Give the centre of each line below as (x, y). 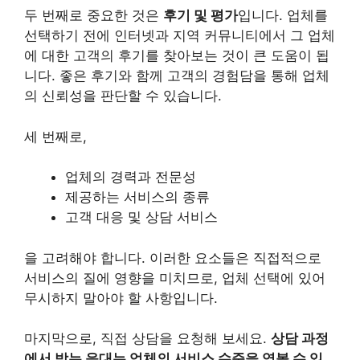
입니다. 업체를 (283, 15)
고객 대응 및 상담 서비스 (141, 217)
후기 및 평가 (200, 15)
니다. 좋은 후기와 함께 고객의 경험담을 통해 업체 (177, 76)
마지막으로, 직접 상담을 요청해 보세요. (147, 338)
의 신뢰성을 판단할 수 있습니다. (123, 96)
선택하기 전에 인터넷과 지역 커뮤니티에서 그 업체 (180, 35)
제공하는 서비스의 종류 (137, 197)
